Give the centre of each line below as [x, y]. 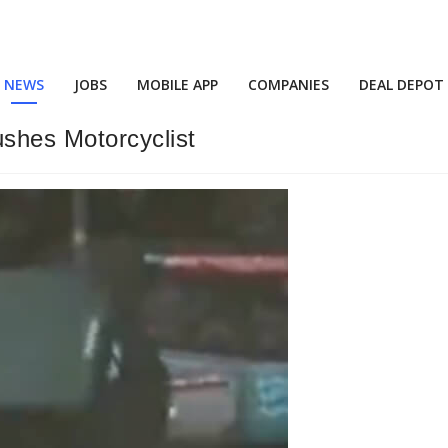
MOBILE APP [177, 84]
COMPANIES [288, 84]
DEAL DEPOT [401, 84]
